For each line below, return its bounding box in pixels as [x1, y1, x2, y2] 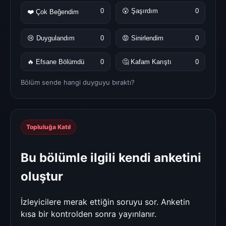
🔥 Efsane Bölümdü [27, 58, 84, 66]
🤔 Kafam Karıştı [122, 58, 172, 66]
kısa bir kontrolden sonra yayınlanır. [21, 209, 156, 219]
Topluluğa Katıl [26, 123, 71, 131]
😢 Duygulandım [27, 34, 75, 42]
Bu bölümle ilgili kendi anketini [21, 150, 201, 165]
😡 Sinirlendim [122, 34, 163, 42]
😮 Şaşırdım [122, 7, 158, 15]
